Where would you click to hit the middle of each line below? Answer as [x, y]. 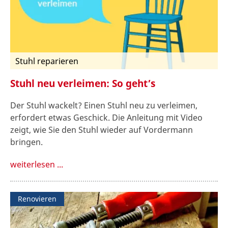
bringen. [26, 142]
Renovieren [37, 198]
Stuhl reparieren [47, 61]
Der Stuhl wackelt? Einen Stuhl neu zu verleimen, [104, 105]
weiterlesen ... [37, 164]
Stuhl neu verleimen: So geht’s [83, 83]
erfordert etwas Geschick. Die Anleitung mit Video [106, 117]
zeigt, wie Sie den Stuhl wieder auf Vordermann [102, 130]
